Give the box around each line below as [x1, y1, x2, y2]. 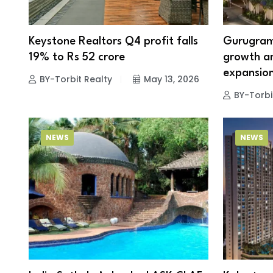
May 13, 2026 [144, 73, 199, 86]
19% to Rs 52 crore [29, 52, 125, 63]
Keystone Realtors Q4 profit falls [29, 36, 198, 48]
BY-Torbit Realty [40, 73, 112, 86]
